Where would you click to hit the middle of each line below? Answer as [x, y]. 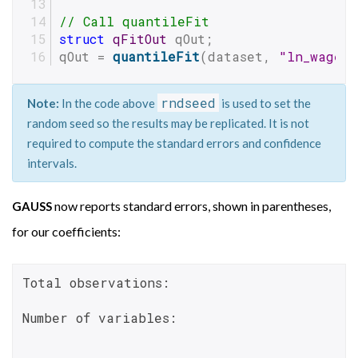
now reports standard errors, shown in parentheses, [191, 206]
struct [82, 39]
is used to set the [265, 103]
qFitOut [140, 39]
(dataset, [239, 56]
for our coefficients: [66, 231]
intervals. [52, 163]
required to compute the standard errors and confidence [174, 143]
